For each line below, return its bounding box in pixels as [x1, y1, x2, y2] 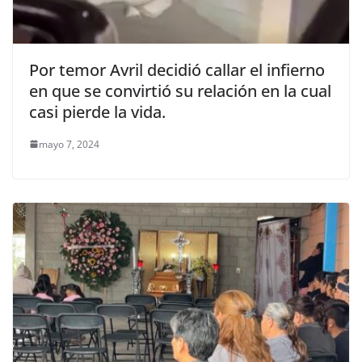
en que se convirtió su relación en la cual [29, 79, 331, 102]
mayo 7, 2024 [39, 137, 99, 151]
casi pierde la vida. [29, 100, 166, 123]
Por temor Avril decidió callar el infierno [29, 58, 325, 81]
